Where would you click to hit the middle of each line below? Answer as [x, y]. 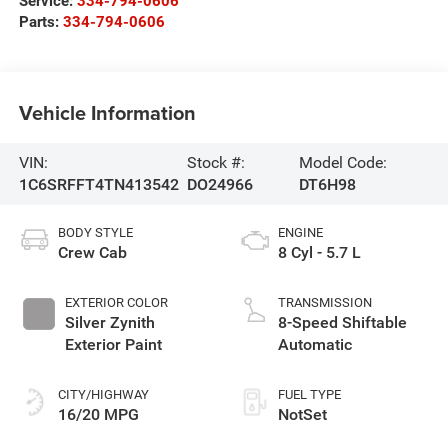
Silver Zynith [109, 322]
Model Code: [343, 162]
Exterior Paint [113, 344]
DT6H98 [328, 184]
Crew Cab [92, 252]
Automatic [315, 344]
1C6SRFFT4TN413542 [98, 184]
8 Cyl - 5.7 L [319, 252]
